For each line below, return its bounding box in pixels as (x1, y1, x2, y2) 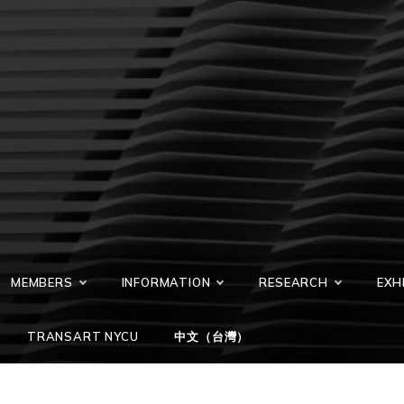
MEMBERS (11, 275, 73, 289)
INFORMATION (121, 275, 211, 289)
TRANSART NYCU (27, 329, 139, 344)
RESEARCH (259, 275, 328, 289)
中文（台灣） (174, 329, 250, 344)
